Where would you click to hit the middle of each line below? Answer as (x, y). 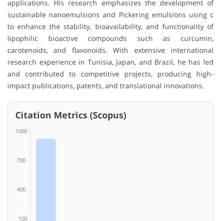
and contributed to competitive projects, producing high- (110, 74)
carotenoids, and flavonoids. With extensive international (110, 50)
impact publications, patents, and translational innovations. (106, 86)
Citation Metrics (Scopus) (71, 115)
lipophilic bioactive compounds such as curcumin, (110, 38)
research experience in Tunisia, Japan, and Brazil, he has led (110, 62)
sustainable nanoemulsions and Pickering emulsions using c (110, 15)
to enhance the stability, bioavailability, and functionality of (110, 27)
